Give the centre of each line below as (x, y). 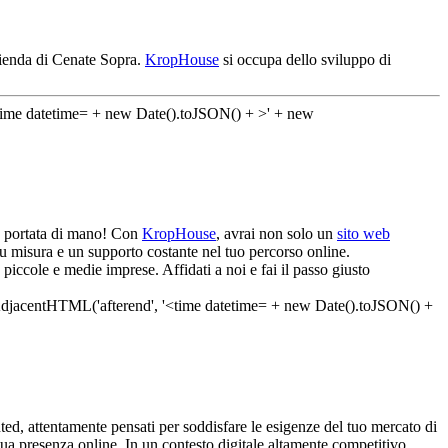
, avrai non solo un (276, 234)
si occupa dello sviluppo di (305, 59)
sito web (363, 234)
